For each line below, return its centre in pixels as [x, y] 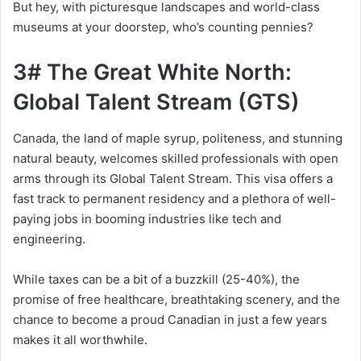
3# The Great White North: [152, 73]
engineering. [49, 239]
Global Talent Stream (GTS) [156, 102]
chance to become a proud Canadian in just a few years [170, 319]
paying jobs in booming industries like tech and [147, 218]
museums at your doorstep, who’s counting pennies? [163, 27]
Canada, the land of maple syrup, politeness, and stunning [178, 138]
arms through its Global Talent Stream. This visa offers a [173, 178]
